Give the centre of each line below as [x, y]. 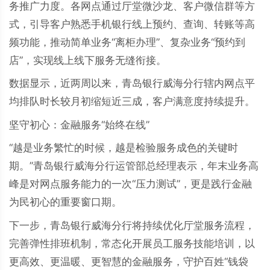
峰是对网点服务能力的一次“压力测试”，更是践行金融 [130, 184]
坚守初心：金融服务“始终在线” [79, 124]
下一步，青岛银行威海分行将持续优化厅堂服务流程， [132, 225]
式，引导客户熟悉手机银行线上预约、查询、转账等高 [132, 24]
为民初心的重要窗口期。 [65, 202]
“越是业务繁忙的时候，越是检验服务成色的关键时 [124, 148]
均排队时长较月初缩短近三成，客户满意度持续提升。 [132, 101]
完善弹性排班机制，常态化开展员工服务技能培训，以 [132, 243]
